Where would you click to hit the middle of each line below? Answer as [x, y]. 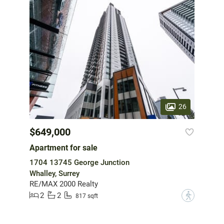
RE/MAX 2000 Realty [64, 184]
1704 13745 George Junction [79, 162]
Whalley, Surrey [54, 173]
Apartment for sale [63, 147]
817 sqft [87, 196]
